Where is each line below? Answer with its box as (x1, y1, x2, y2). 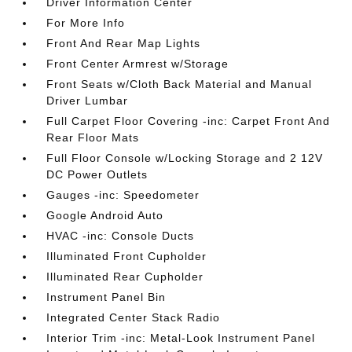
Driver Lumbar (46, 94, 129, 107)
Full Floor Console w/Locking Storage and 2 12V (46, 152, 324, 164)
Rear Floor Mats (46, 131, 140, 144)
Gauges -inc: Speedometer (46, 189, 200, 201)
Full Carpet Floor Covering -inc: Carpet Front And (46, 115, 331, 127)
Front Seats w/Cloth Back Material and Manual (46, 78, 313, 90)
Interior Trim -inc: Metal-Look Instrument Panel (46, 332, 316, 344)
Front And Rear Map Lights (46, 37, 201, 49)
